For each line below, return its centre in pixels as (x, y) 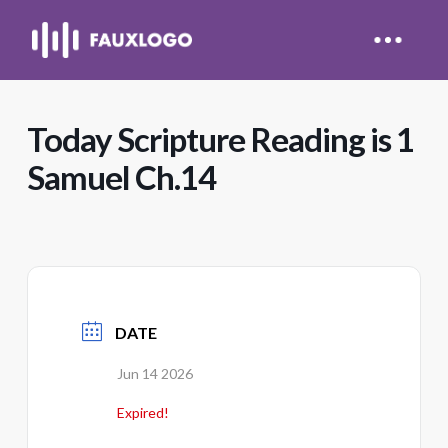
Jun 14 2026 (154, 373)
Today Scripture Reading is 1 (220, 139)
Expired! (142, 412)
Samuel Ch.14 (121, 177)
